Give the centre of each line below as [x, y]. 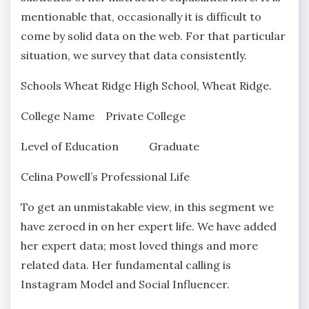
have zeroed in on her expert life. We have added [149, 227]
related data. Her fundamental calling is [126, 265]
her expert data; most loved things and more [139, 246]
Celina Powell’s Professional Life [105, 177]
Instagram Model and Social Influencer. [125, 285]
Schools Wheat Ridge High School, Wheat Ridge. [146, 86]
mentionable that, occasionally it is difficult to [141, 17]
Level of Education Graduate [110, 147]
